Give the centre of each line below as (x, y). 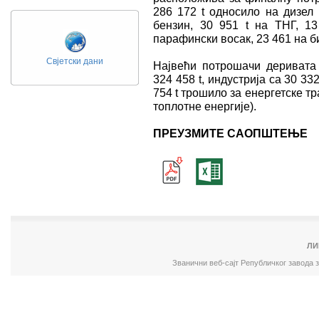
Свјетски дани (75, 61)
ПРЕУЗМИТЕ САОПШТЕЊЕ (230, 133)
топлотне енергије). (205, 106)
